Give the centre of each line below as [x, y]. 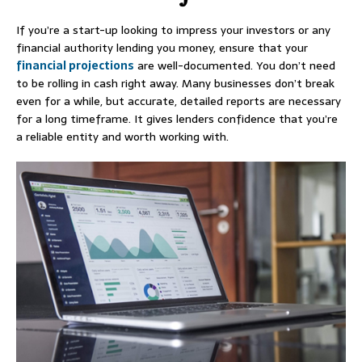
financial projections [75, 66]
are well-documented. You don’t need [235, 66]
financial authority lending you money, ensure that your [162, 48]
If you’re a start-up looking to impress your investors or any [173, 30]
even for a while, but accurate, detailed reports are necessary [179, 101]
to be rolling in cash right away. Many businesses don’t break [175, 84]
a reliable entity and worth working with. [122, 137]
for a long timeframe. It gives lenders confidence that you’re [177, 119]
